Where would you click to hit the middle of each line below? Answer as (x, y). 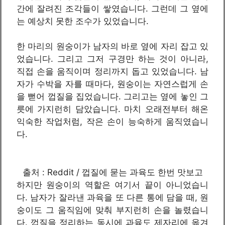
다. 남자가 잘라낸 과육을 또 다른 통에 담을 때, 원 (113, 197)
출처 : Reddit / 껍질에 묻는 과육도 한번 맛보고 (113, 172)
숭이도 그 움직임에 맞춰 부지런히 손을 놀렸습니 (113, 210)
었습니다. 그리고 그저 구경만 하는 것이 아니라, (113, 59)
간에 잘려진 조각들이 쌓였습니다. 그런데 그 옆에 (113, 8)
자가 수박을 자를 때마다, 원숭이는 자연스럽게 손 (113, 84)
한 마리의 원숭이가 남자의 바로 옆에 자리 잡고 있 (113, 46)
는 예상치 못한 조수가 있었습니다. (83, 21)
